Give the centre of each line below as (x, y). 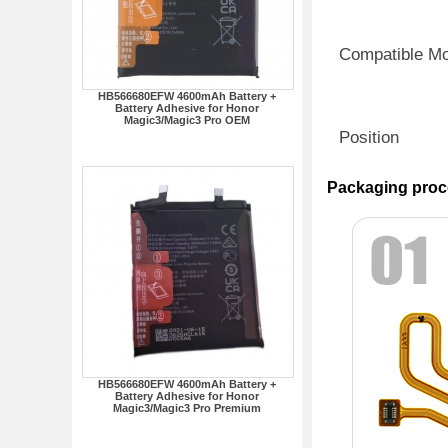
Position (369, 137)
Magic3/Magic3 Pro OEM (187, 120)
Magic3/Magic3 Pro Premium (187, 408)
